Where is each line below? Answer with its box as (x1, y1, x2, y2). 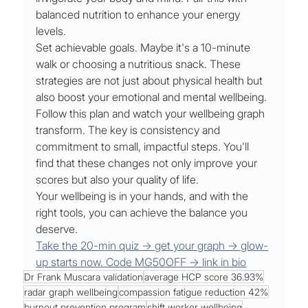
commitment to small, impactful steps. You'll (36, 140, 252, 154)
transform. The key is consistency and (36, 123, 223, 137)
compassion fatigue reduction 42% (119, 286, 269, 298)
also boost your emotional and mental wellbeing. (36, 90, 267, 104)
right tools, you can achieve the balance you (36, 206, 251, 220)
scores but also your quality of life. (36, 173, 199, 187)
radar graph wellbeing (24, 286, 118, 298)
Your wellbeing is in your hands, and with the (36, 189, 252, 203)
